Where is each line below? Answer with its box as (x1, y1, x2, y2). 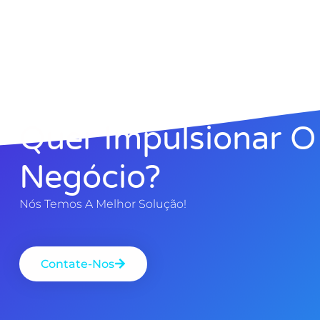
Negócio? (19, 158, 161, 197)
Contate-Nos (40, 256, 114, 271)
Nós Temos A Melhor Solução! (19, 196, 186, 211)
